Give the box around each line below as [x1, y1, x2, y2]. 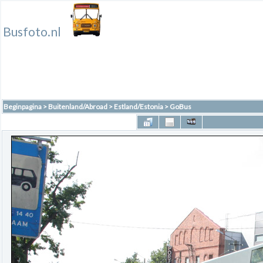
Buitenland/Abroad [48, 102, 107, 111]
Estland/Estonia [114, 102, 163, 111]
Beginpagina [4, 102, 42, 111]
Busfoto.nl [3, 24, 61, 39]
